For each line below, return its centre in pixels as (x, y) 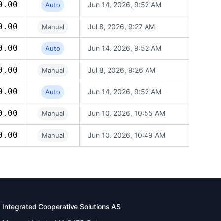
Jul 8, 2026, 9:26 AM (122, 70)
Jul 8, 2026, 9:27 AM (121, 26)
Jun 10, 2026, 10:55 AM (127, 113)
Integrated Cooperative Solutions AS (62, 206)
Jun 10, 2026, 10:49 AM (127, 135)
